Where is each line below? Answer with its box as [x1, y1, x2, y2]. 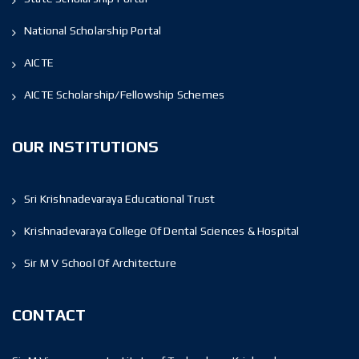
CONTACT [12, 305, 87, 324]
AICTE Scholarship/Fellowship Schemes [24, 87, 225, 101]
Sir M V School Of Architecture [24, 256, 176, 269]
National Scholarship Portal [24, 23, 162, 37]
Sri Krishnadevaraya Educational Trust [24, 192, 216, 205]
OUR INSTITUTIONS [12, 136, 159, 155]
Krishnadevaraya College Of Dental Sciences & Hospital [24, 224, 300, 237]
